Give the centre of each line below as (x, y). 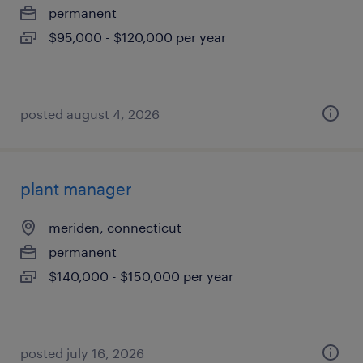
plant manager (76, 189)
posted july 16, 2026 (82, 353)
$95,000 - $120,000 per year (137, 37)
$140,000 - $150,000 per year (141, 276)
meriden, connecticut (115, 227)
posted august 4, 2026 (90, 114)
